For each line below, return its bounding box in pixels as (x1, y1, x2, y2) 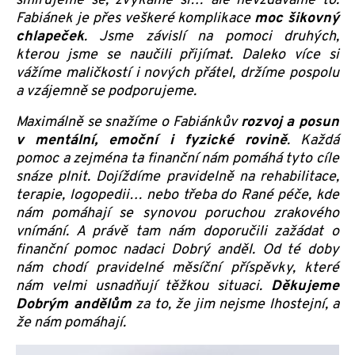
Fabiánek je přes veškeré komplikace (16, 9, 255, 28)
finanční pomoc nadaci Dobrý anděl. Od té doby (16, 240, 339, 259)
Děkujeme (271, 277, 339, 296)
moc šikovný (254, 9, 340, 28)
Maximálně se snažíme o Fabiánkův (16, 113, 241, 132)
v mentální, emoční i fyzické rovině (16, 131, 287, 150)
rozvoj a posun (240, 113, 340, 132)
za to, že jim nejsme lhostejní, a (131, 295, 339, 314)
